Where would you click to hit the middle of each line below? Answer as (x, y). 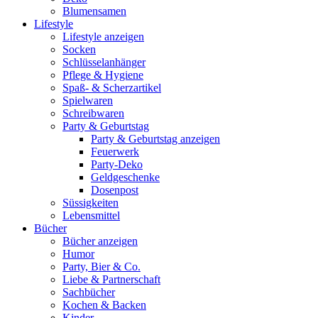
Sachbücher (89, 292)
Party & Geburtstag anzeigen (155, 138)
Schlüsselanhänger (104, 62)
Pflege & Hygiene (103, 75)
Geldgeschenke (125, 177)
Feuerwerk (115, 151)
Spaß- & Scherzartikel (112, 87)
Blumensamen (94, 11)
